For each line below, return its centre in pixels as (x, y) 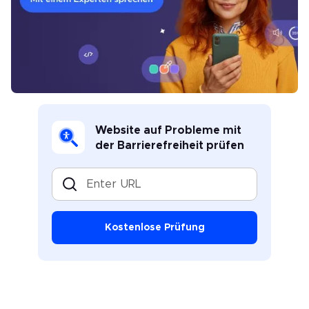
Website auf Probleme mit (168, 130)
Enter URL (88, 184)
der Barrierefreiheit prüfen (170, 145)
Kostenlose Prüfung (154, 227)
